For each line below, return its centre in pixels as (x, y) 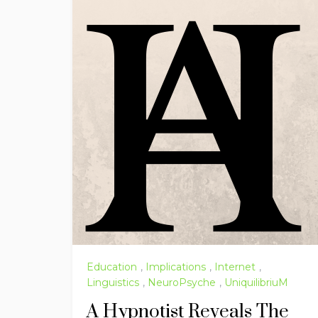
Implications (176, 267)
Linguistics (113, 282)
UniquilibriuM (256, 282)
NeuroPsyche (182, 282)
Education (112, 267)
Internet (235, 267)
